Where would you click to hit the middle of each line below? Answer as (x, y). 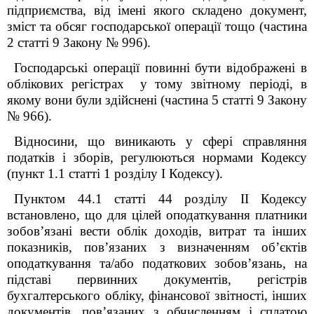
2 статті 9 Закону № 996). (79, 42)
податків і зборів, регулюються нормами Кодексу (157, 157)
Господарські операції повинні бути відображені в (161, 68)
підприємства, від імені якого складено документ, (157, 10)
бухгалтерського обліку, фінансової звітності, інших (157, 295)
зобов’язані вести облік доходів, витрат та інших (157, 231)
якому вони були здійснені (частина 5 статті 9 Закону (157, 100)
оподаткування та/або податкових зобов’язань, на (157, 263)
